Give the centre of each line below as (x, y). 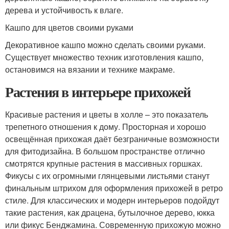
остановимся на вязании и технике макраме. (90, 70)
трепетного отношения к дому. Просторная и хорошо (106, 127)
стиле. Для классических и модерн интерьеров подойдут (112, 200)
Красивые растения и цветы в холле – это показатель (107, 114)
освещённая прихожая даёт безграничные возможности (112, 139)
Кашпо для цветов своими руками (69, 28)
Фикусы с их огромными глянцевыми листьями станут (107, 176)
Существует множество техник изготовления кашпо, (104, 57)
